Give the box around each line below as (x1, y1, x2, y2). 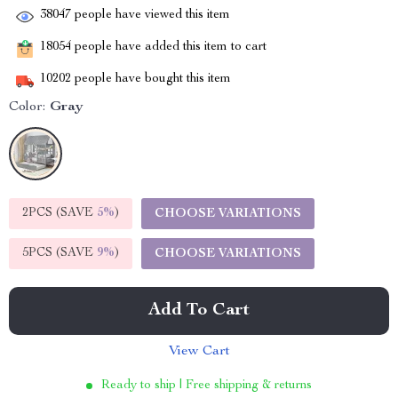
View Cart (168, 345, 230, 359)
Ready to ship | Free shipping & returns (101, 379, 312, 392)
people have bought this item (71, 73, 231, 86)
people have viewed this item (71, 9, 230, 22)
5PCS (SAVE (22, 247, 97, 259)
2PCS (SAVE (22, 207, 97, 219)
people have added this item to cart (71, 41, 267, 54)
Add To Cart (148, 302, 250, 320)
